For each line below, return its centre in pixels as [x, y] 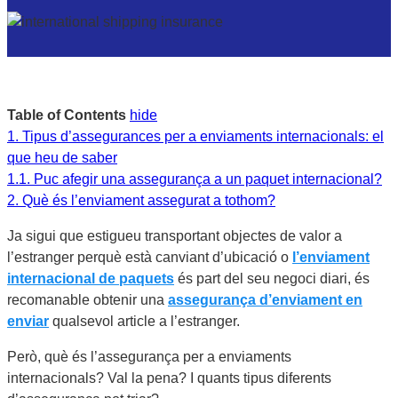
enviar [28, 321]
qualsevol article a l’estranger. [144, 321]
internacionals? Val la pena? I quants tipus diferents [169, 378]
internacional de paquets [91, 278]
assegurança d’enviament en [265, 299]
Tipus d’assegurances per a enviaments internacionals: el [203, 136]
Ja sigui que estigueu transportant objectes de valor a [175, 235]
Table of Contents [67, 115]
